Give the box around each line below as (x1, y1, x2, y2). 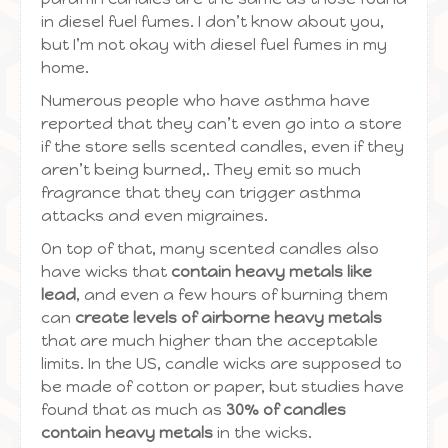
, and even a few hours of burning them (76, 285, 388, 304)
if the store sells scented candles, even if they (41, 137, 404, 156)
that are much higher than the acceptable (41, 331, 378, 350)
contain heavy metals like (171, 262, 372, 281)
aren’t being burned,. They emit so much (41, 160, 361, 179)
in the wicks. (213, 423, 312, 442)
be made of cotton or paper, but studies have (41, 377, 404, 396)
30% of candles (226, 400, 346, 419)
